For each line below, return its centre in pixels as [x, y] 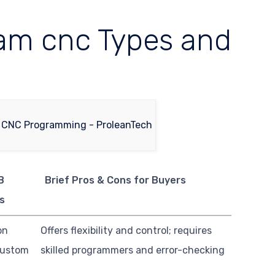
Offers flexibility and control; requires [126, 230]
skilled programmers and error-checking [133, 250]
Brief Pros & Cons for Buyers [115, 180]
